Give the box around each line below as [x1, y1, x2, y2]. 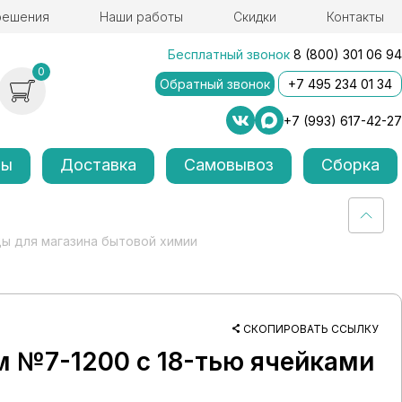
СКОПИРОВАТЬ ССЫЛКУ [243, 322, 379, 336]
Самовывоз [184, 155, 275, 174]
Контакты [326, 9, 384, 24]
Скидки [232, 9, 276, 24]
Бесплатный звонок [168, 47, 290, 62]
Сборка [320, 155, 380, 174]
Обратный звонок [160, 76, 270, 92]
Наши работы [99, 9, 183, 24]
